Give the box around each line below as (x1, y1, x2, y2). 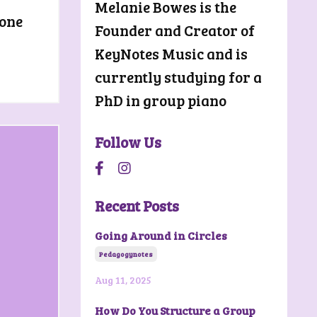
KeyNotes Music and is (94, 42, 248, 64)
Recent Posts (94, 195, 179, 216)
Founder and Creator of (94, 19, 255, 40)
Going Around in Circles (94, 227, 227, 243)
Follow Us (94, 131, 161, 152)
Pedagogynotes (98, 248, 153, 259)
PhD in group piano (94, 89, 226, 110)
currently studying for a (94, 66, 262, 87)
